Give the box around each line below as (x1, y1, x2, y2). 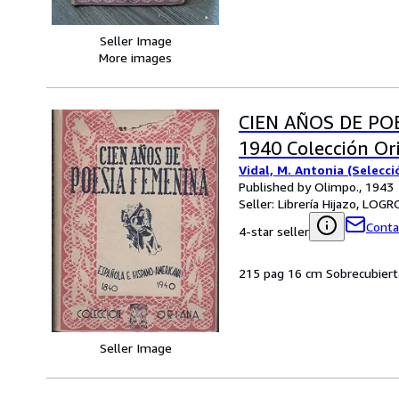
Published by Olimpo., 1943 (239, 178, 394, 194)
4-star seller (239, 223, 309, 239)
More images (99, 49, 172, 65)
